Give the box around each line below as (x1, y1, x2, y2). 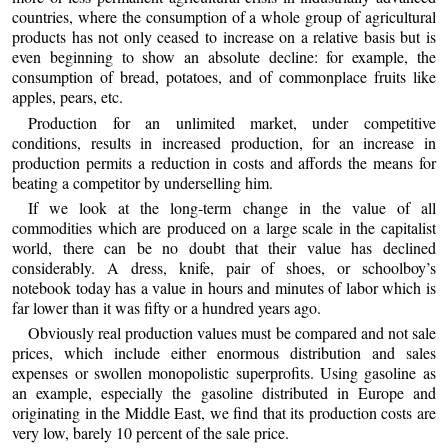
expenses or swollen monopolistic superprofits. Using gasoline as (12, 362, 436, 384)
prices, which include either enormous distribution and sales (12, 342, 436, 364)
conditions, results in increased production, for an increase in (12, 131, 436, 153)
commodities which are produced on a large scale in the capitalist (12, 216, 436, 238)
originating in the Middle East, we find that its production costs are (12, 402, 436, 424)
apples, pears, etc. (12, 86, 124, 108)
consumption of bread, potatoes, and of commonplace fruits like (12, 66, 436, 88)
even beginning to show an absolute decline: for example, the (12, 46, 436, 68)
